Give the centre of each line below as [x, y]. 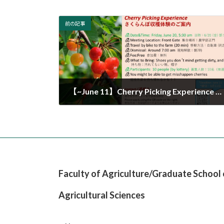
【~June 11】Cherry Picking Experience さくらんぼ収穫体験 [218, 91]
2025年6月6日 [95, 109]
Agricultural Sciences [102, 195]
